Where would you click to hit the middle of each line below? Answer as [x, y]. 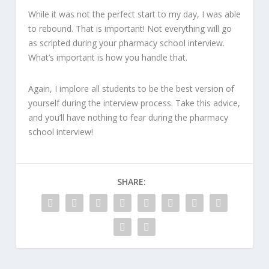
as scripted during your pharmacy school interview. [126, 43]
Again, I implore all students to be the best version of [131, 88]
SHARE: [131, 181]
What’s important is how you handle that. [107, 58]
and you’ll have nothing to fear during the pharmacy [128, 117]
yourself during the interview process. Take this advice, [134, 103]
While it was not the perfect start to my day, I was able [134, 14]
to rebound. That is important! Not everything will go [130, 29]
